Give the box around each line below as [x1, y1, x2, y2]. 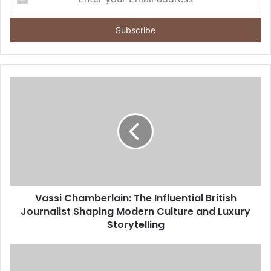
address [9, 25, 39, 35]
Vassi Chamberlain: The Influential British [34, 191, 237, 205]
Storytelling [106, 217, 165, 232]
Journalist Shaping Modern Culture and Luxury [21, 204, 250, 218]
